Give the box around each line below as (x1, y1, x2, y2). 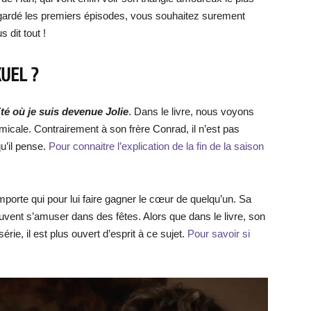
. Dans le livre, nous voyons (128, 106, 254, 117)
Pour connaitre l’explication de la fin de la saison (49, 140, 264, 152)
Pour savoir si (187, 228, 250, 239)
